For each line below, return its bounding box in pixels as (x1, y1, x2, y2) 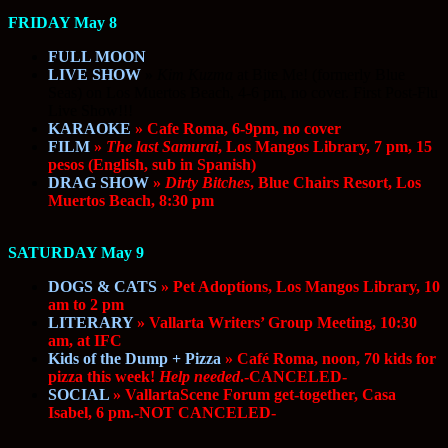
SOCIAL (48, 386, 109, 404)
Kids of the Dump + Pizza (48, 350, 221, 368)
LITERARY (48, 314, 133, 332)
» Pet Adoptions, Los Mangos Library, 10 (157, 278, 440, 296)
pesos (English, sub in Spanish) (48, 156, 256, 174)
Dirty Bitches (165, 174, 250, 192)
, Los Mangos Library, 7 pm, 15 (218, 138, 432, 156)
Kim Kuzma (157, 66, 233, 84)
